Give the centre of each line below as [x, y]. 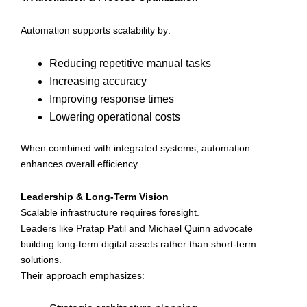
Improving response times [112, 99]
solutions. [41, 259]
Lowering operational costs [115, 117]
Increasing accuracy [98, 82]
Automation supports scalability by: [96, 30]
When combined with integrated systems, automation [135, 148]
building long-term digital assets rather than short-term [138, 244]
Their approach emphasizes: [83, 275]
